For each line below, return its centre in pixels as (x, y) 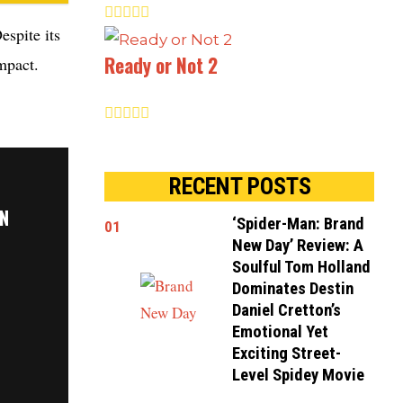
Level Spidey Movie (299, 376)
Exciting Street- (287, 354)
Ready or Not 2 (161, 66)
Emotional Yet (281, 332)
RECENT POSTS (239, 187)
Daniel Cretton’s (287, 311)
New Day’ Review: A (298, 246)
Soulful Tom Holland (302, 268)
